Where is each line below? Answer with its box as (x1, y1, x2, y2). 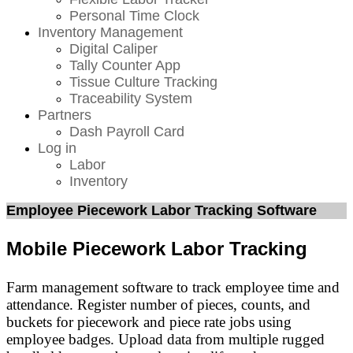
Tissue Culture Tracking (69, 74, 217, 90)
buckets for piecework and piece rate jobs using (6, 314, 292, 330)
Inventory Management (38, 24, 183, 40)
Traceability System (69, 91, 192, 106)
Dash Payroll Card (69, 124, 184, 139)
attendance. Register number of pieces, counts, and (6, 296, 310, 313)
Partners (38, 107, 91, 123)
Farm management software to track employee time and (6, 279, 340, 295)
